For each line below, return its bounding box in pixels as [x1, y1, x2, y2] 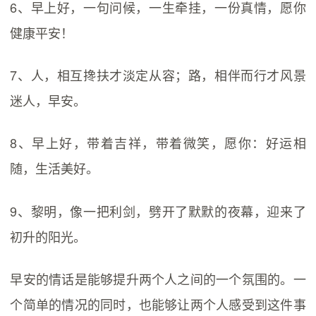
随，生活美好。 [10, 159, 99, 178]
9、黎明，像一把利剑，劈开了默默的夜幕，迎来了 [10, 201, 306, 220]
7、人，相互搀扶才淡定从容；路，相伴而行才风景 [10, 65, 306, 84]
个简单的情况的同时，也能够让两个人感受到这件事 [10, 294, 306, 313]
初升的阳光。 [10, 226, 87, 245]
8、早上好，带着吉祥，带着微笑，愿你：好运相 [10, 133, 306, 152]
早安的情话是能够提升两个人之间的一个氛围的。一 [10, 269, 306, 288]
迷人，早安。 [10, 90, 87, 109]
